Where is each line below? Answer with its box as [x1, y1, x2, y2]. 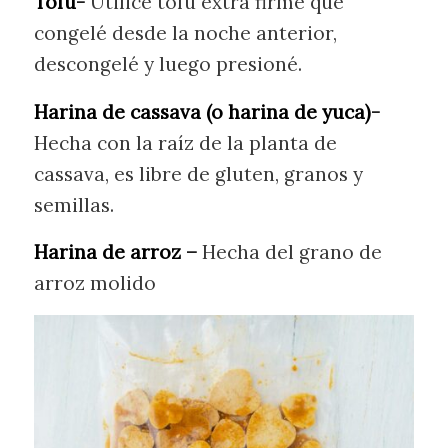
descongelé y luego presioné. [33, 52, 302, 77]
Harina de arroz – [33, 239, 202, 264]
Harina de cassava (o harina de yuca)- [33, 99, 380, 124]
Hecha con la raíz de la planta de [33, 130, 337, 155]
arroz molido [33, 270, 156, 295]
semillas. [33, 192, 114, 217]
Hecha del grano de [201, 239, 382, 264]
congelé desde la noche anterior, [33, 21, 337, 46]
